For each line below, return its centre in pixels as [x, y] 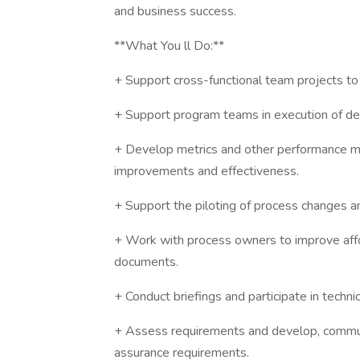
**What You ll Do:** [169, 46]
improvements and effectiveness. [207, 171]
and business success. [175, 11]
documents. [146, 262]
